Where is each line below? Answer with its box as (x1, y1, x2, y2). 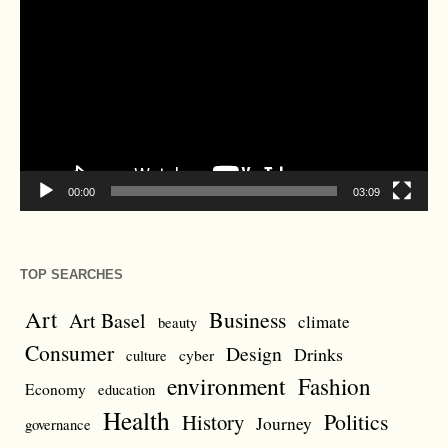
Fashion (298, 370, 371, 401)
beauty (158, 312, 197, 332)
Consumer (25, 337, 114, 367)
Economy (25, 378, 86, 399)
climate (298, 309, 350, 333)
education (98, 379, 155, 399)
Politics (324, 406, 389, 436)
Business (209, 304, 286, 334)
